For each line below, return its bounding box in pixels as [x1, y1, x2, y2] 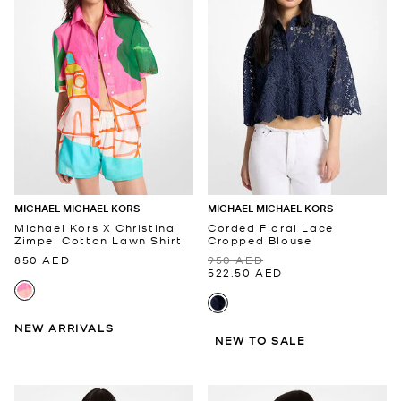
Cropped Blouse [208, 232, 312, 247]
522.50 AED [208, 264, 283, 279]
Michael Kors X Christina [14, 219, 175, 235]
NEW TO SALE [215, 332, 306, 347]
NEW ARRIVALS [14, 320, 115, 335]
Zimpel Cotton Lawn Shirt [14, 232, 183, 247]
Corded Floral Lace [208, 219, 334, 235]
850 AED [14, 252, 71, 267]
